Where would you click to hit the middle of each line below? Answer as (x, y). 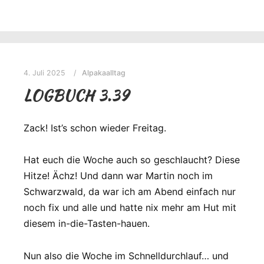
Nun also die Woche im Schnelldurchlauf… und (126, 255)
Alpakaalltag (104, 72)
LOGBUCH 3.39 (76, 96)
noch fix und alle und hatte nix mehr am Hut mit (130, 208)
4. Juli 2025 (44, 72)
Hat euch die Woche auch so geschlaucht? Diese (132, 160)
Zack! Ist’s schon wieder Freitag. (95, 128)
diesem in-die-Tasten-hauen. (87, 224)
